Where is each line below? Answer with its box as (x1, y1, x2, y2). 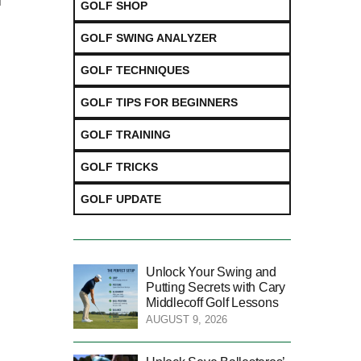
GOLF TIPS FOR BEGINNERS (81, 95, 238, 109)
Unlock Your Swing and (146, 264, 276, 279)
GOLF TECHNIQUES (81, 63, 189, 77)
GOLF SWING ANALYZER (81, 31, 217, 44)
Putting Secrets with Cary (146, 280, 285, 294)
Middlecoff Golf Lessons (146, 295, 279, 309)
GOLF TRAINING (81, 127, 171, 141)
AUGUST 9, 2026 (146, 313, 227, 326)
